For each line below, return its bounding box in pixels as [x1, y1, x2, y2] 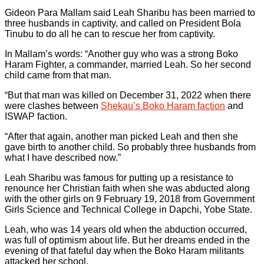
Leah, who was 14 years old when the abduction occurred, [5, 224, 247, 235]
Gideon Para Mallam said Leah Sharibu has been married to [5, 7, 255, 18]
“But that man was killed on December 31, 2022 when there [5, 90, 251, 100]
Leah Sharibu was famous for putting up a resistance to [5, 172, 233, 183]
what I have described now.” [5, 152, 121, 163]
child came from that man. [5, 70, 111, 80]
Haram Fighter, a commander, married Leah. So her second [5, 59, 251, 70]
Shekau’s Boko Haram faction [101, 100, 225, 111]
